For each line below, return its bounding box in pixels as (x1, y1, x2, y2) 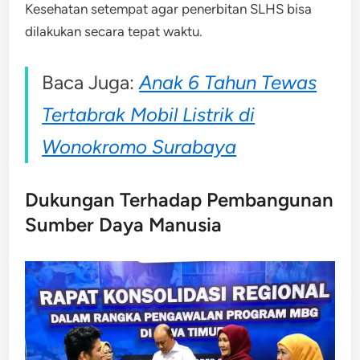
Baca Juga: (42, 70, 140, 94)
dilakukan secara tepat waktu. (25, 22, 203, 39)
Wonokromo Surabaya (42, 134, 237, 158)
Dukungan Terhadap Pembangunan (25, 187, 334, 211)
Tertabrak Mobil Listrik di (42, 102, 256, 126)
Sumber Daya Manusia (25, 212, 223, 236)
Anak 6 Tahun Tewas (139, 70, 317, 94)
